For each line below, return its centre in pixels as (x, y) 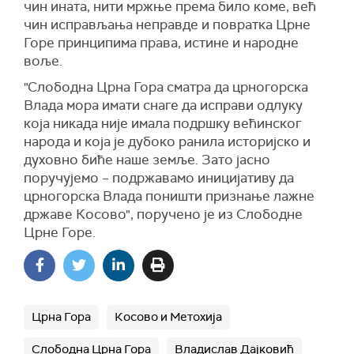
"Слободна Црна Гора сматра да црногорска (166, 87)
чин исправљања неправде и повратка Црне (167, 24)
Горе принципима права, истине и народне (161, 42)
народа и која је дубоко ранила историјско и (167, 141)
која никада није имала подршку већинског (162, 123)
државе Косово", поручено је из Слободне (163, 214)
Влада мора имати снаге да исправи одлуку (163, 105)
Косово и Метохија (168, 316)
